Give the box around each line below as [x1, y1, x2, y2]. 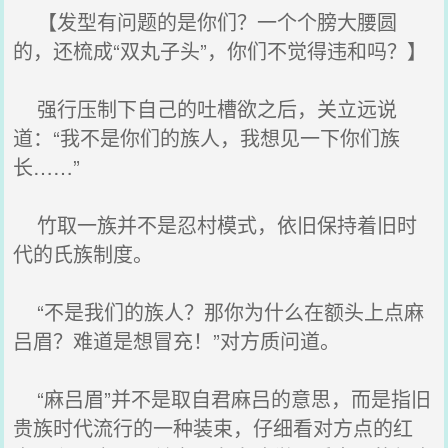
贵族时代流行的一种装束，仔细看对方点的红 [13, 413, 414, 442]
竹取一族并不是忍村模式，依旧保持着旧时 [13, 210, 418, 239]
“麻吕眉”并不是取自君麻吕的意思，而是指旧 [13, 384, 432, 413]
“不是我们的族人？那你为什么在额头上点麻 [13, 297, 425, 326]
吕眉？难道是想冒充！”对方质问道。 [13, 326, 341, 355]
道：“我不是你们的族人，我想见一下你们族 [13, 123, 401, 152]
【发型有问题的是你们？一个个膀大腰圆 [13, 7, 398, 36]
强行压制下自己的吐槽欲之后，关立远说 [13, 94, 398, 123]
